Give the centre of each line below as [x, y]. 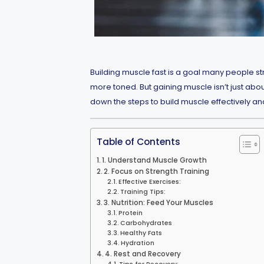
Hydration [138, 243]
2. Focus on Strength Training [156, 171]
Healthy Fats [141, 233]
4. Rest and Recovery [143, 254]
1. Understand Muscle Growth [154, 160]
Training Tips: [143, 192]
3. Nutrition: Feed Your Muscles [158, 203]
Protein [131, 213]
